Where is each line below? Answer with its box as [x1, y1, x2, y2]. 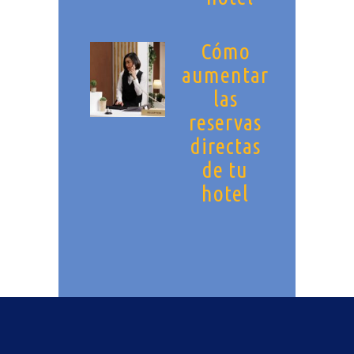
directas [190, 133, 261, 158]
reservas [189, 109, 262, 134]
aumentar [182, 62, 269, 87]
